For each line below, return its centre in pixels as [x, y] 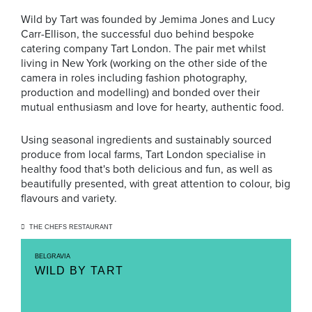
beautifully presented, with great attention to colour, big [156, 184]
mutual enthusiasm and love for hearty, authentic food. [153, 107]
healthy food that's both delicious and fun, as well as [147, 169]
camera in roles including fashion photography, [134, 78]
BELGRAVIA [52, 256]
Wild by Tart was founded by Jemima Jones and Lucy [148, 19]
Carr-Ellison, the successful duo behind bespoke [138, 34]
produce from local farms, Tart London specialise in [143, 155]
